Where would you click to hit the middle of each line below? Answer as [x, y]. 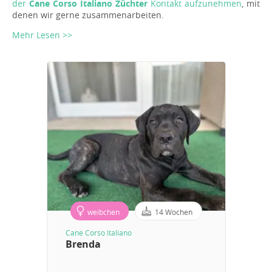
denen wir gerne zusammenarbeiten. [88, 15]
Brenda [83, 244]
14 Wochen [173, 212]
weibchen [103, 212]
